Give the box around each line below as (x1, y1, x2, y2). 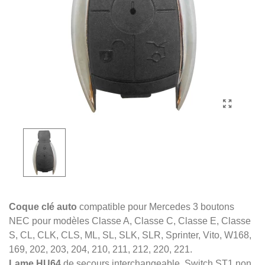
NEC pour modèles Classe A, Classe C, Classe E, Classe (9, 216, 251, 226)
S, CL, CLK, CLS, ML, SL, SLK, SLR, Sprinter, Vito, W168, (9, 230, 251, 240)
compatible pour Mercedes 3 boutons (77, 202, 234, 212)
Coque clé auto (9, 202, 77, 212)
